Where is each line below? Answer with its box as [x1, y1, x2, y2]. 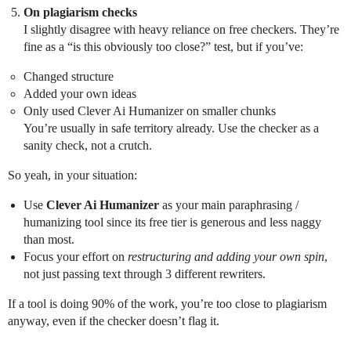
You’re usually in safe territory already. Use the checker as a [24, 121, 319, 135]
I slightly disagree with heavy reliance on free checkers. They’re [24, 22, 339, 36]
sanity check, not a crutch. [24, 138, 152, 152]
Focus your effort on [24, 249, 128, 263]
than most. [24, 232, 74, 246]
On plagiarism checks [24, 5, 137, 19]
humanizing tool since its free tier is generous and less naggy [24, 215, 321, 229]
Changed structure [24, 69, 114, 83]
